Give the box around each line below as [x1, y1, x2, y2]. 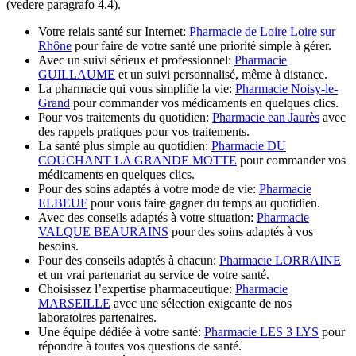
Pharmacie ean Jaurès [212, 110, 319, 124]
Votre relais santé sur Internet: [38, 24, 189, 38]
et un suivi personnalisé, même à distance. [115, 67, 327, 81]
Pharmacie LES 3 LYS [204, 324, 319, 339]
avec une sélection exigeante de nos [110, 296, 292, 310]
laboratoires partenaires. [38, 310, 157, 324]
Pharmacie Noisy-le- [235, 81, 338, 95]
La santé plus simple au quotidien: [38, 138, 211, 153]
